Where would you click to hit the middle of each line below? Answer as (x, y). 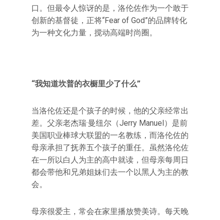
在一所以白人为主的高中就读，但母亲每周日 (110, 160)
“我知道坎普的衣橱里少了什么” (86, 84)
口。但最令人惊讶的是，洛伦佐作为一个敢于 (110, 8)
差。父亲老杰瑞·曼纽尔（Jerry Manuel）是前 (110, 123)
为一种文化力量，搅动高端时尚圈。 (94, 33)
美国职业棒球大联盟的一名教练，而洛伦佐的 (110, 135)
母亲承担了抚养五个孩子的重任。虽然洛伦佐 (110, 148)
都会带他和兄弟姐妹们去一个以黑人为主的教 (110, 172)
